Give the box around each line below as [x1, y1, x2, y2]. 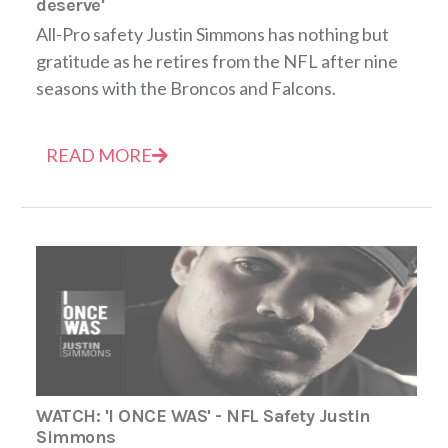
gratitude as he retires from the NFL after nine [36, 49, 398, 72]
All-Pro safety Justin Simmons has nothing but [36, 22, 389, 45]
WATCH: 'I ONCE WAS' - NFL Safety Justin [36, 404, 371, 427]
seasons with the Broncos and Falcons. [36, 76, 336, 99]
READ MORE [46, 143, 152, 166]
